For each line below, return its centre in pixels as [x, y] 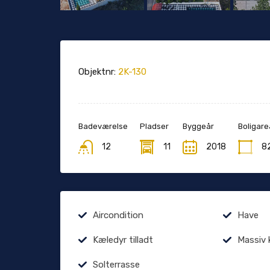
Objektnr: [97, 72]
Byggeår [198, 127]
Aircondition [118, 215]
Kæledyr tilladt [123, 240]
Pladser [154, 127]
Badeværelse [103, 127]
